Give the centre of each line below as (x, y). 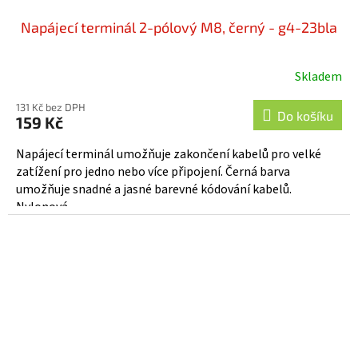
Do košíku (305, 115)
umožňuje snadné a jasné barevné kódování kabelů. (154, 189)
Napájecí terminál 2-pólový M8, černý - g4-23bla (179, 27)
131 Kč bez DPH (51, 107)
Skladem (318, 76)
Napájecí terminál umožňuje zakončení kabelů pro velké (169, 154)
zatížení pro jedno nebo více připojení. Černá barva (153, 171)
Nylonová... (46, 207)
